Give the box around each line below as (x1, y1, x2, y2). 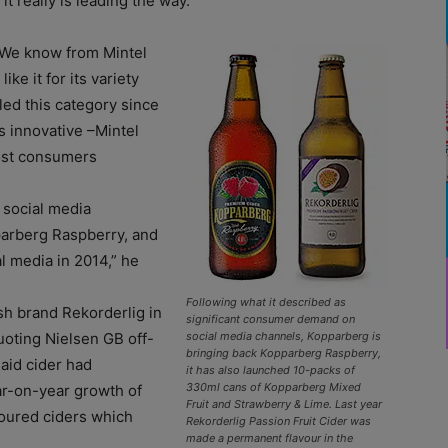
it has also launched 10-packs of (186, 362, 355, 377)
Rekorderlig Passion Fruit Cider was (186, 413, 371, 428)
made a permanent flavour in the (186, 430, 353, 445)
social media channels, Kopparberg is (186, 328, 381, 343)
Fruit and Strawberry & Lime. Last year (186, 396, 382, 411)
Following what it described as (186, 294, 346, 309)
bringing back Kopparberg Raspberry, (186, 345, 381, 360)
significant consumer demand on (186, 311, 355, 326)
